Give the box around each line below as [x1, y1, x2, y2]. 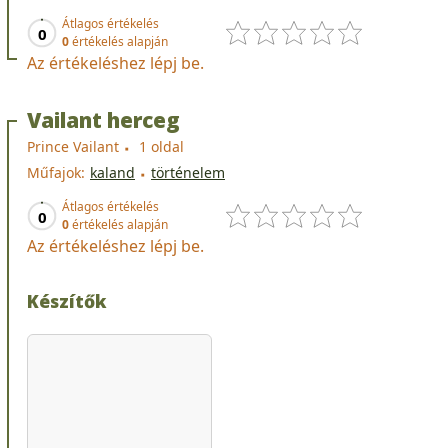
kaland [90, 162, 135, 182]
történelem [151, 162, 225, 182]
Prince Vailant [27, 136, 119, 156]
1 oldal [139, 136, 184, 156]
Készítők [27, 288, 107, 313]
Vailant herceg [27, 105, 180, 134]
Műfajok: [27, 162, 85, 182]
